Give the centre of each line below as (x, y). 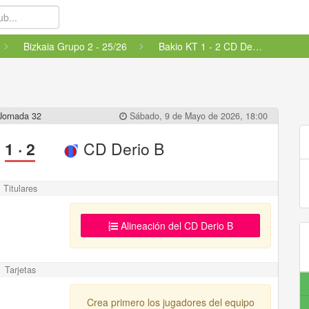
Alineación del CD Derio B (175, 226)
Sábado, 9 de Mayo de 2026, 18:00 (197, 116)
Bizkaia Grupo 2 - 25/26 (75, 46)
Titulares (20, 188)
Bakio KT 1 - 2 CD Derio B (257, 46)
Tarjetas (20, 270)
